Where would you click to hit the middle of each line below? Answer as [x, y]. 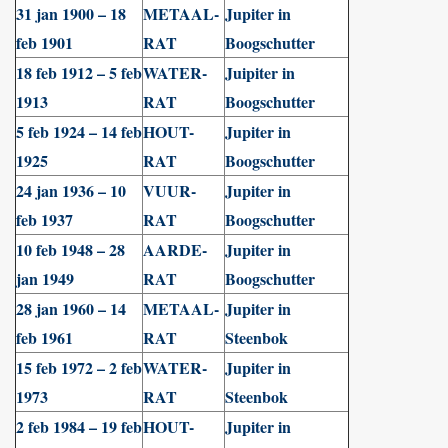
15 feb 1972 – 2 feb [79, 367]
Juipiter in [260, 72]
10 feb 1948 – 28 [70, 249]
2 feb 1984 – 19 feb [79, 426]
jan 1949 [45, 278]
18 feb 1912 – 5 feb [79, 72]
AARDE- [175, 249]
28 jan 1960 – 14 [71, 308]
